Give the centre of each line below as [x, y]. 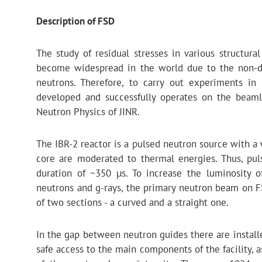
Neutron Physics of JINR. [88, 112]
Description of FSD [75, 21]
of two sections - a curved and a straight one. [134, 202]
